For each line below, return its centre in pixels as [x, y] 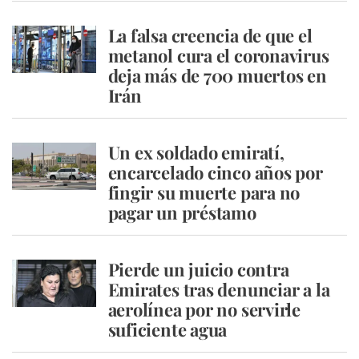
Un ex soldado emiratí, [196, 152]
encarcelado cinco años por [215, 172]
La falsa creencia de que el [210, 35]
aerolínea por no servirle [204, 309]
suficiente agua [167, 329]
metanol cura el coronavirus [218, 55]
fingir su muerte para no [204, 192]
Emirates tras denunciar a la [219, 289]
